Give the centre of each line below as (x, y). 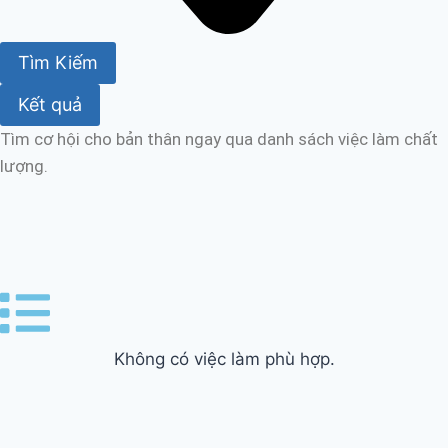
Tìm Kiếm (58, 62)
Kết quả (50, 105)
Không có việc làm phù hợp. (224, 359)
